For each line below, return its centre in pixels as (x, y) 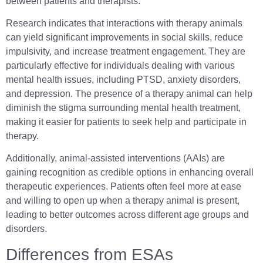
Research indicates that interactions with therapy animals (124, 23)
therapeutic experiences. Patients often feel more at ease (124, 187)
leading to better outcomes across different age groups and (127, 215)
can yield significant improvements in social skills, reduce (124, 37)
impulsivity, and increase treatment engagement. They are (126, 51)
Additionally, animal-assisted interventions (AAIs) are (115, 159)
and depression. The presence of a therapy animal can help (129, 93)
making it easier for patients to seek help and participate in (126, 122)
